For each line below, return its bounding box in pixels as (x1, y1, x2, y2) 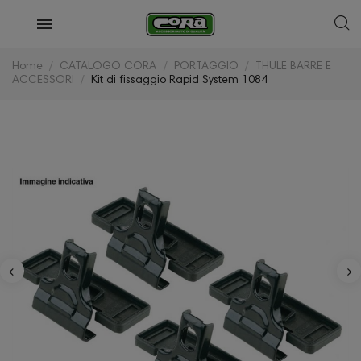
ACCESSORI (12, 75, 74, 86)
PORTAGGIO (173, 61, 239, 73)
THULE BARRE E (255, 61, 332, 73)
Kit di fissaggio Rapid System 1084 (91, 75, 268, 86)
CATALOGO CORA (60, 61, 157, 73)
